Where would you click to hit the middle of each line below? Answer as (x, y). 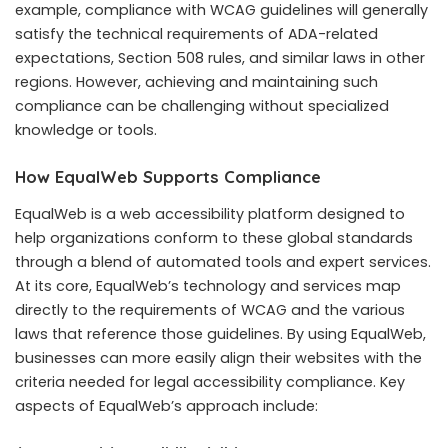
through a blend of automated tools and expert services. (223, 262)
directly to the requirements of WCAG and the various (210, 310)
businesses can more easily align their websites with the (218, 358)
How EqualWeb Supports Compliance (168, 176)
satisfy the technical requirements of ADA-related (196, 33)
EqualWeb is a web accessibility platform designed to (210, 214)
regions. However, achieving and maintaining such (196, 81)
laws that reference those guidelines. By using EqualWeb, (220, 334)
